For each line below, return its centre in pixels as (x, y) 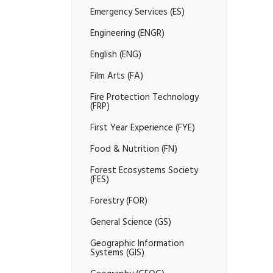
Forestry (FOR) (119, 202)
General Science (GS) (131, 223)
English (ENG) (116, 55)
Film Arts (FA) (117, 77)
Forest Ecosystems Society (144, 171)
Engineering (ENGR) (127, 34)
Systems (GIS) (117, 253)
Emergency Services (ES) (137, 13)
